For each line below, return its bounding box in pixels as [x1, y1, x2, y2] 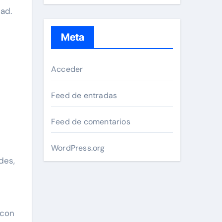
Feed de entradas [51, 90, 117, 101]
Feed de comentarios [51, 116, 130, 127]
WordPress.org [51, 143, 105, 154]
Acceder [51, 64, 83, 75]
